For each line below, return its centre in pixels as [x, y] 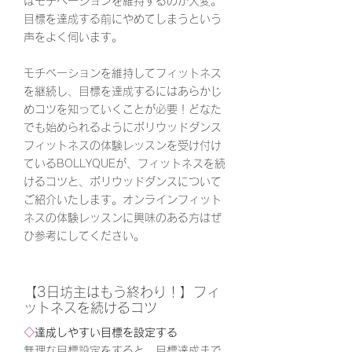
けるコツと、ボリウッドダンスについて [123, 181]
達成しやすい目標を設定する [106, 332]
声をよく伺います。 [73, 37]
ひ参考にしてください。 [84, 236]
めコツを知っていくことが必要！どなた [123, 109]
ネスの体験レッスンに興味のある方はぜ [123, 218]
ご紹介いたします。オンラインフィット [123, 200]
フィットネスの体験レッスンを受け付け [123, 145]
